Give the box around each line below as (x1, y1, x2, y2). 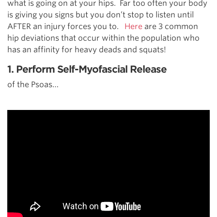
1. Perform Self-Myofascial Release (7, 63, 167, 75)
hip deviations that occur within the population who (7, 33, 200, 43)
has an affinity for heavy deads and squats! (7, 45, 166, 54)
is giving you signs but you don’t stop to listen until (7, 10, 194, 19)
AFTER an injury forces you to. (7, 22, 124, 31)
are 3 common (142, 22, 198, 31)
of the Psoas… (7, 80, 59, 89)
